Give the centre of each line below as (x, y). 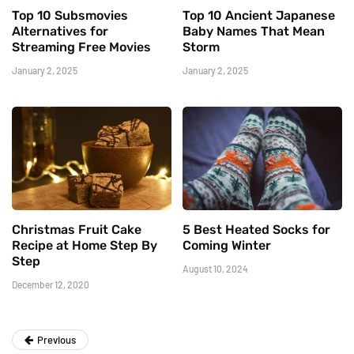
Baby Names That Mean (254, 31)
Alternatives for (60, 31)
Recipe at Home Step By (85, 245)
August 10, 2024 (215, 268)
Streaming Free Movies (81, 47)
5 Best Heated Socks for (256, 229)
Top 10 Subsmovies (70, 15)
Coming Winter (227, 245)
